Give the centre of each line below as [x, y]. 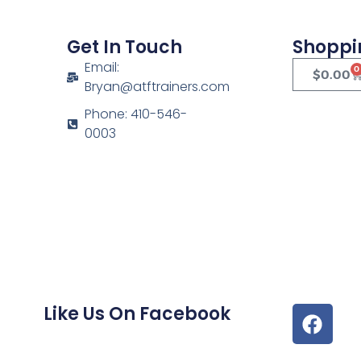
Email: [102, 68]
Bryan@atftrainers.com [158, 87]
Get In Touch [124, 48]
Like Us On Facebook [137, 314]
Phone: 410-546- [136, 114]
